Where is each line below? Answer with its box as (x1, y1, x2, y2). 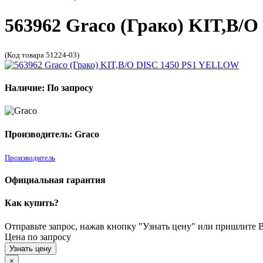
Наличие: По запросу (5, 83, 93, 93)
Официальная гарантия (5, 175, 106, 186)
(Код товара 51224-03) (5, 50, 79, 59)
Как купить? (5, 198, 59, 208)
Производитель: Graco (5, 129, 99, 139)
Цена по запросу (5, 231, 71, 242)
